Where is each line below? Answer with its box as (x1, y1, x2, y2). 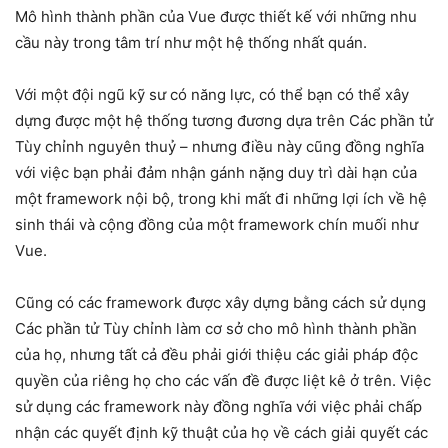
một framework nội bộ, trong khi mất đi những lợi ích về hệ (15, 189, 427, 209)
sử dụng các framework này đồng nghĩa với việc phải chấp (15, 397, 422, 417)
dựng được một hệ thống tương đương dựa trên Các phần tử (15, 111, 433, 131)
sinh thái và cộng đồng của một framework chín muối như (15, 215, 418, 235)
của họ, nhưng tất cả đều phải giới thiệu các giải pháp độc (15, 345, 418, 365)
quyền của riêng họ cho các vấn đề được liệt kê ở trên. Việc (15, 371, 431, 391)
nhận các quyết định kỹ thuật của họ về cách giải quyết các (15, 423, 428, 443)
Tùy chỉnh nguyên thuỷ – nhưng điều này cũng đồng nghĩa (15, 137, 424, 157)
